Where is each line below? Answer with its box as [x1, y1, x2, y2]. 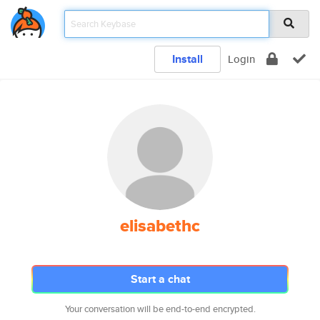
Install [172, 51, 203, 67]
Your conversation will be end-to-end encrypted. [64, 302, 256, 316]
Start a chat [130, 271, 190, 287]
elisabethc [120, 213, 200, 239]
